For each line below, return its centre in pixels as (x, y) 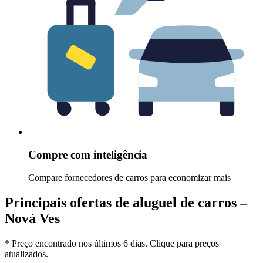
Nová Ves (32, 218)
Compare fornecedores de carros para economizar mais (129, 177)
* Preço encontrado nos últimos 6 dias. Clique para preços (112, 243)
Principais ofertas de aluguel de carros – (126, 202)
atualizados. (26, 254)
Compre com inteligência (88, 155)
